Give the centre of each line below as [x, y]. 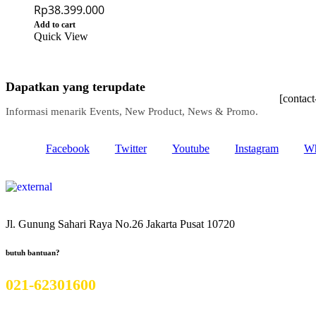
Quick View [61, 37]
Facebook [67, 149]
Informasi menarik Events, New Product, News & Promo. [132, 112]
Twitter [130, 149]
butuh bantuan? [33, 253]
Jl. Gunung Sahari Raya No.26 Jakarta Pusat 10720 [120, 224]
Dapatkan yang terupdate [75, 87]
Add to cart [55, 25]
